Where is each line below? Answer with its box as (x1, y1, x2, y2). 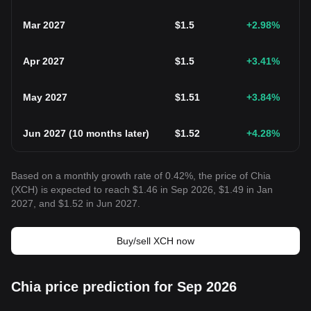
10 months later (72, 128, 146, 139)
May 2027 (23, 92, 67, 103)
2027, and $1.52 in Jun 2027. (11, 198, 140, 209)
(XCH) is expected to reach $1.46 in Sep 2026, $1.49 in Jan (11, 184, 273, 195)
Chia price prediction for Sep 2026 (11, 279, 237, 294)
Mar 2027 (23, 19, 65, 31)
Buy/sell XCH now (117, 235, 194, 246)
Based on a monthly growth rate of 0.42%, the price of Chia (11, 170, 271, 181)
